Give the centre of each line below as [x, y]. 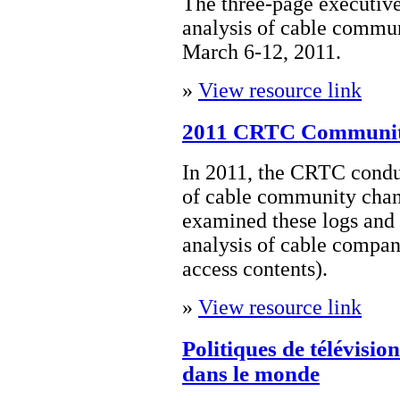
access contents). [255, 269]
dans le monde [251, 374]
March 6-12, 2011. [262, 52]
